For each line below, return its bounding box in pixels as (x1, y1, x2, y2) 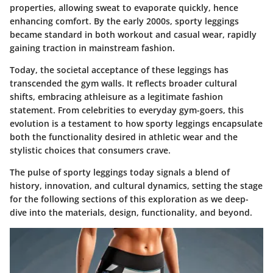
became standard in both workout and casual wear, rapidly (10, 29, 257, 41)
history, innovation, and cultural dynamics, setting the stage (10, 180, 263, 192)
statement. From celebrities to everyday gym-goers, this (10, 104, 244, 116)
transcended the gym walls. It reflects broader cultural (10, 77, 237, 90)
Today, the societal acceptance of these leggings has (10, 64, 229, 76)
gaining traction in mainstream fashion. (10, 42, 175, 54)
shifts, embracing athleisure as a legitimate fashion (10, 91, 223, 103)
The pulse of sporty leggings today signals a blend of (10, 166, 230, 179)
